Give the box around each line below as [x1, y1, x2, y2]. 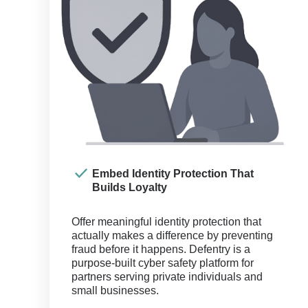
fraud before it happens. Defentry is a [71, 243, 250, 255]
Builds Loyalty [92, 181, 167, 193]
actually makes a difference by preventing [71, 230, 273, 241]
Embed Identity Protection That [92, 168, 254, 179]
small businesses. [71, 285, 159, 296]
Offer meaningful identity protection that [71, 216, 261, 228]
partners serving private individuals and [71, 271, 263, 283]
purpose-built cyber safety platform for [71, 257, 254, 269]
